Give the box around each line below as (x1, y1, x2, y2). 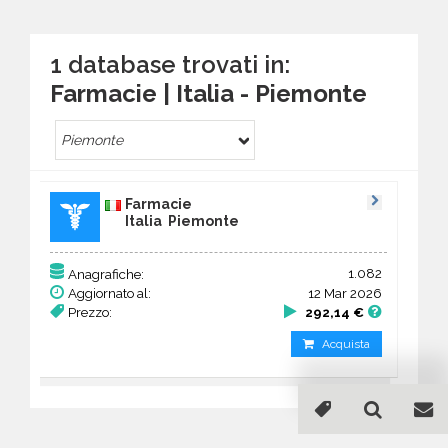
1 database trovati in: (50, 50, 290, 79)
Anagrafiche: (68, 266, 144, 282)
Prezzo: (68, 304, 112, 320)
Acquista (322, 337, 370, 351)
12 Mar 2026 (308, 285, 382, 301)
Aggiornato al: (68, 285, 151, 301)
